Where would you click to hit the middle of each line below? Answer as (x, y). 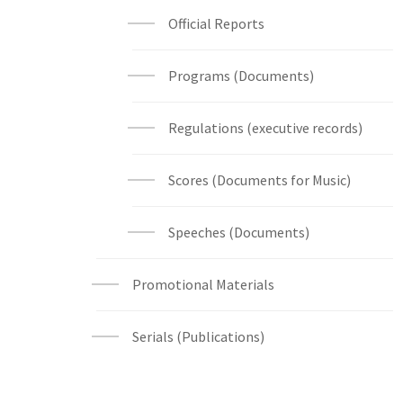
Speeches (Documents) (239, 232)
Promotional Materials (203, 284)
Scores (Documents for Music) (260, 180)
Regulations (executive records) (265, 128)
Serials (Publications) (198, 336)
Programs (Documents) (241, 76)
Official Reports (216, 23)
